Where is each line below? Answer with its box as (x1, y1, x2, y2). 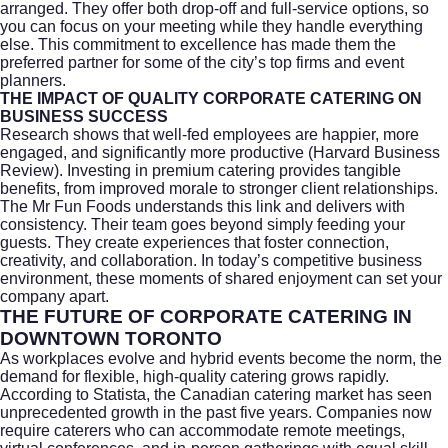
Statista (93, 385, 146, 403)
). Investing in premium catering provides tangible (54, 161, 401, 179)
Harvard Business (313, 143, 440, 161)
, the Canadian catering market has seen (146, 385, 432, 403)
